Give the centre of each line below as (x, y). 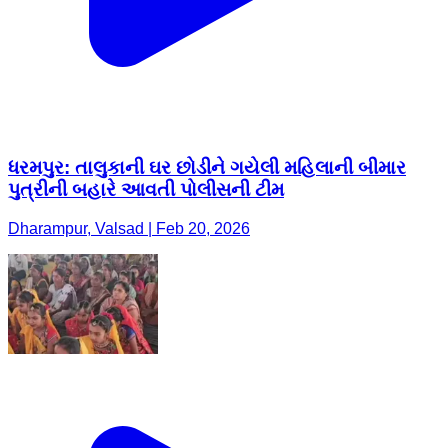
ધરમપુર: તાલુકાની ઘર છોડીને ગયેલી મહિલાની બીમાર (207, 168)
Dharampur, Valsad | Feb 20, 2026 (129, 229)
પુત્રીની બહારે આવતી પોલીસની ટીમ (146, 190)
